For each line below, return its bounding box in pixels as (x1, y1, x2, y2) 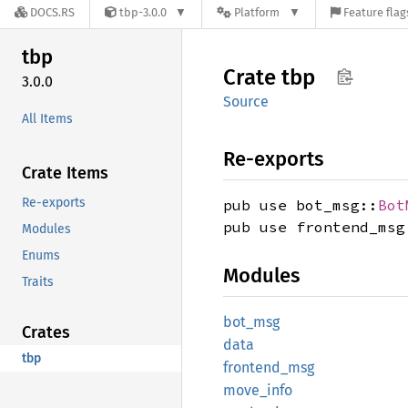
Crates (22, 321, 70, 342)
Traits (22, 273, 54, 290)
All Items (22, 110, 73, 127)
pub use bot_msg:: (223, 196, 378, 214)
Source (223, 93, 269, 110)
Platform (234, 5, 280, 20)
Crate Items (22, 162, 108, 183)
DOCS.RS (30, 5, 75, 20)
